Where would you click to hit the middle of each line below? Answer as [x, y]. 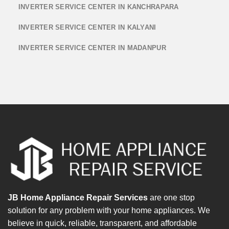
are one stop [171, 197]
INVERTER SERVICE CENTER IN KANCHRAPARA [98, 7]
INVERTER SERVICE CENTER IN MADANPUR [92, 48]
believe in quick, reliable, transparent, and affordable [102, 223]
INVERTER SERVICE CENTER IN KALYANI [87, 27]
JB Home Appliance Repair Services [78, 197]
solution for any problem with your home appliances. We [109, 210]
